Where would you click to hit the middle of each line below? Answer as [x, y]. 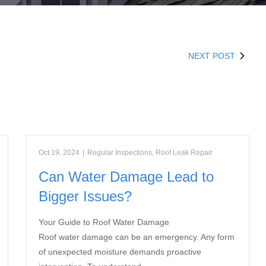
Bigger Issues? [85, 196]
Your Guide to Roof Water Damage [104, 222]
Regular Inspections [120, 153]
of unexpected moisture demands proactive [120, 252]
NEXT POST [211, 56]
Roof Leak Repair [184, 153]
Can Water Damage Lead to [126, 177]
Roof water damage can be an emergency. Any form [137, 237]
